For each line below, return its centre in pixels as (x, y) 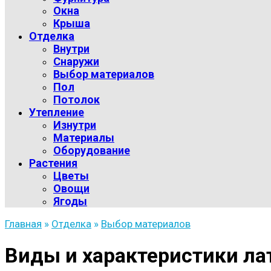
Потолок (77, 99)
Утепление (57, 112)
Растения (53, 163)
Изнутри (75, 125)
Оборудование (92, 150)
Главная (23, 224)
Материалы (84, 137)
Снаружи (76, 61)
